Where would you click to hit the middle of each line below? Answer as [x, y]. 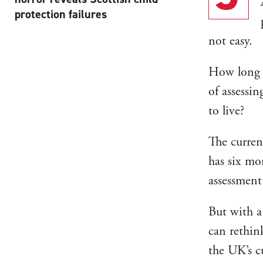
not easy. [230, 41]
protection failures [61, 14]
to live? [226, 111]
